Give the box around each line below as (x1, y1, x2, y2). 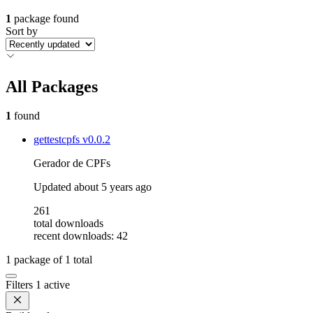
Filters (6, 279, 36, 291)
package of (11, 254, 65, 266)
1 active (36, 279, 70, 291)
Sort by (6, 24, 38, 37)
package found (14, 12, 79, 24)
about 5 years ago (74, 181, 152, 194)
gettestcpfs (34, 133, 82, 146)
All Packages (6, 77, 98, 96)
